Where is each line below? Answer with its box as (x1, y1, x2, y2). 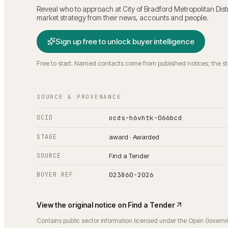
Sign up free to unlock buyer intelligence (55, 36, 194, 46)
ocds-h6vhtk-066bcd (109, 113, 182, 122)
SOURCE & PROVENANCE (37, 93, 122, 100)
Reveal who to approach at (37, 4, 123, 13)
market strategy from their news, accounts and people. (37, 13, 209, 22)
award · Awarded (109, 132, 159, 141)
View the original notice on (37, 200, 128, 209)
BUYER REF (37, 170, 73, 179)
